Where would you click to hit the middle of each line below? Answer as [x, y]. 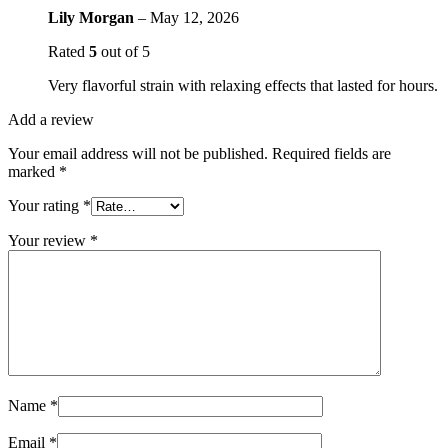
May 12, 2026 [194, 18]
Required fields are [331, 154]
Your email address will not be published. [138, 154]
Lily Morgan [93, 18]
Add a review [51, 120]
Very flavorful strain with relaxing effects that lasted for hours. [243, 86]
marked [33, 172]
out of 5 [123, 52]
